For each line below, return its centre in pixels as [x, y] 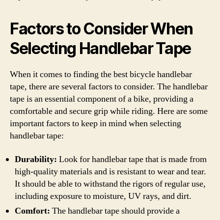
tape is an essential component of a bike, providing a [102, 99]
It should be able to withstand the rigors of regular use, [110, 184]
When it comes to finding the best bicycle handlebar [101, 74]
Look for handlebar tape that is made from [132, 159]
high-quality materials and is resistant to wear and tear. [110, 171]
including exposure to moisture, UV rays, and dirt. [103, 196]
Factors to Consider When [102, 29]
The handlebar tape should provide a [115, 211]
